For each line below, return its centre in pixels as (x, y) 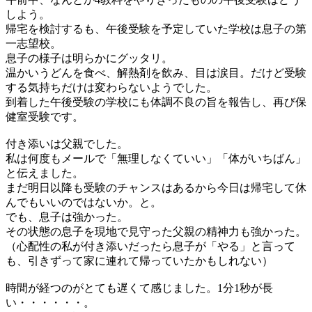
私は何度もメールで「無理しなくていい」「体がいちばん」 (156, 158)
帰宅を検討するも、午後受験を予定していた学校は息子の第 (156, 29)
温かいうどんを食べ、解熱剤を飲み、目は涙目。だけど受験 (156, 72)
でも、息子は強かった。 (67, 217)
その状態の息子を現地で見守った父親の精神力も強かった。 (156, 231)
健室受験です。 (45, 116)
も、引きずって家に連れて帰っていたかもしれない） (139, 260)
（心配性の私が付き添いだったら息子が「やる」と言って (150, 246)
